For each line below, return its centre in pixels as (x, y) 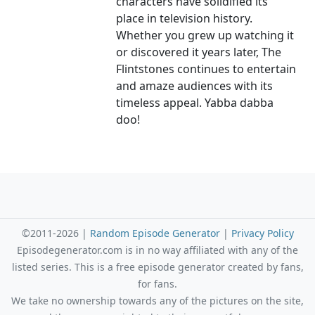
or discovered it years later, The (199, 52)
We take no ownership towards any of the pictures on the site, (157, 301)
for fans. (157, 284)
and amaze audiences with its (195, 86)
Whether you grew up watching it (205, 36)
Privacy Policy (262, 233)
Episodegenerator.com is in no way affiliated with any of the (157, 250)
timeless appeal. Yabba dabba (195, 103)
